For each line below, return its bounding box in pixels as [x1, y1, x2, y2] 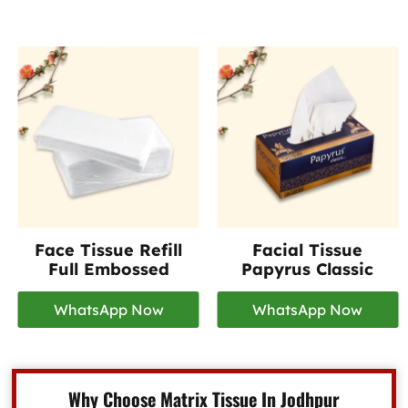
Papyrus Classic [241, 259, 374, 280]
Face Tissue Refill [35, 240, 183, 261]
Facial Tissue [252, 240, 363, 261]
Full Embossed [47, 259, 169, 280]
